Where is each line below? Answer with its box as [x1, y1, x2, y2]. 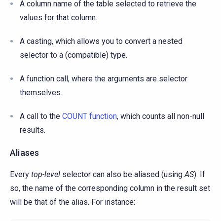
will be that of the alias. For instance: [10, 197, 135, 207]
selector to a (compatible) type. [20, 50, 127, 60]
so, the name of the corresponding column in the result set [10, 183, 210, 193]
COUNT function [62, 111, 117, 121]
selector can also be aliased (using [60, 169, 184, 179]
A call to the [20, 111, 62, 121]
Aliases [10, 147, 39, 158]
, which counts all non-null [117, 111, 204, 121]
